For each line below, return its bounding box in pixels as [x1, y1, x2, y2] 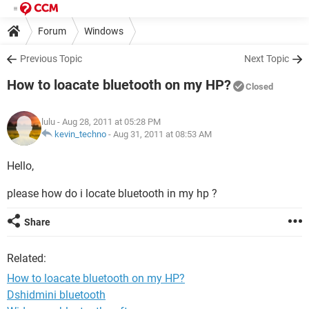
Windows [84, 25, 123, 37]
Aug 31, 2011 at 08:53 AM [113, 129, 212, 139]
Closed [246, 81, 273, 92]
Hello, [7, 159, 34, 172]
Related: [7, 252, 46, 265]
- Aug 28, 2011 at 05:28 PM [55, 117, 161, 127]
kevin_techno [54, 129, 106, 139]
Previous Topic [20, 53, 82, 64]
